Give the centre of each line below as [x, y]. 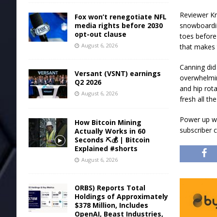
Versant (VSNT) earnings [117, 73]
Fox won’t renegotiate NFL [120, 16]
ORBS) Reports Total [110, 187]
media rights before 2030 [118, 25]
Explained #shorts [106, 148]
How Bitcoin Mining [108, 122]
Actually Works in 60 [110, 131]
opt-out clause [100, 34]
